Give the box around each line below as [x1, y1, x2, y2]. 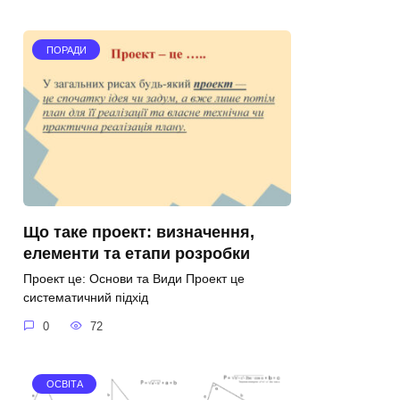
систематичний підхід [23, 290, 148, 305]
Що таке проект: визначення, [23, 222, 254, 241]
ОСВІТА [46, 379, 83, 390]
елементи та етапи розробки [23, 244, 250, 262]
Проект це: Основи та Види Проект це [23, 271, 245, 287]
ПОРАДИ [46, 44, 87, 55]
